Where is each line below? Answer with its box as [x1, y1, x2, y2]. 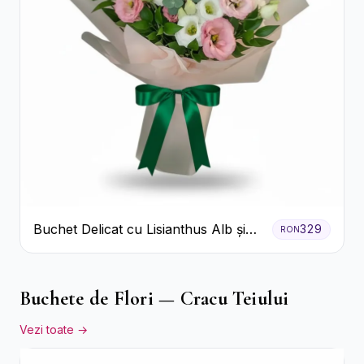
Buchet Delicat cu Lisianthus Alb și [33, 221, 245, 238]
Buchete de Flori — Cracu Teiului [19, 286, 289, 310]
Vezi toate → [19, 322, 88, 336]
